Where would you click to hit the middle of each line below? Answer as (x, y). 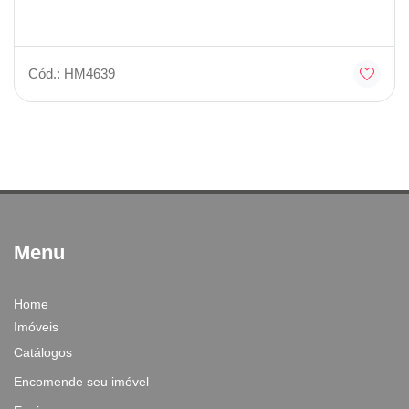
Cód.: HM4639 (72, 74)
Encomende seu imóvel (81, 382)
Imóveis (36, 327)
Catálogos (43, 353)
